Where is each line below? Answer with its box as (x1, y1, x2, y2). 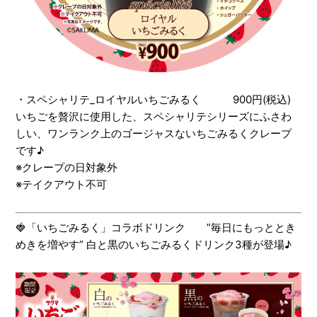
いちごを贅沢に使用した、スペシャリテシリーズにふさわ (15, 110, 292, 124)
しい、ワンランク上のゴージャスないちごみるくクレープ (15, 127, 292, 141)
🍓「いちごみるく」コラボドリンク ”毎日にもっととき (15, 220, 296, 234)
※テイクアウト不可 (15, 178, 107, 192)
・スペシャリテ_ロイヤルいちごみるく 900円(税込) (15, 93, 291, 107)
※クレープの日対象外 (15, 161, 117, 175)
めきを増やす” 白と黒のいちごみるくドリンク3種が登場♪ (15, 237, 292, 251)
